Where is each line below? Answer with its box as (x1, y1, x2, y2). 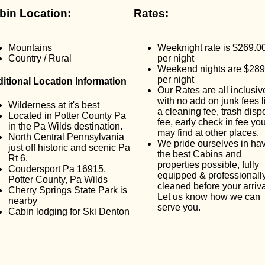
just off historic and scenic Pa (8, 142, 130, 153)
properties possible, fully (157, 160, 259, 170)
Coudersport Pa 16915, (8, 163, 106, 174)
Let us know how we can (157, 192, 260, 202)
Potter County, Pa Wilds (8, 174, 108, 185)
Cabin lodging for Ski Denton (8, 206, 130, 216)
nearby (8, 195, 37, 206)
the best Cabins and (157, 149, 241, 160)
